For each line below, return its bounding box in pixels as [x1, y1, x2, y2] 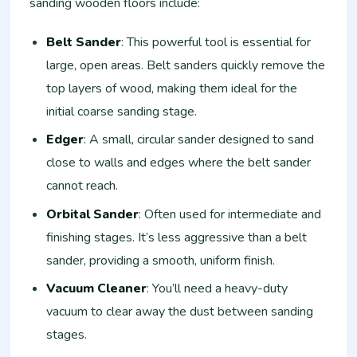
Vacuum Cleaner [46, 280, 147, 298]
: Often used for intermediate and [139, 205, 322, 223]
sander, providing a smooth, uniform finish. [46, 251, 276, 269]
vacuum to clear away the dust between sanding [46, 303, 314, 321]
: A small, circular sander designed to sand [84, 131, 315, 149]
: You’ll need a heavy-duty [147, 280, 288, 298]
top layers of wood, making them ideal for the [46, 79, 298, 97]
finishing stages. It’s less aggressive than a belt [46, 228, 308, 246]
